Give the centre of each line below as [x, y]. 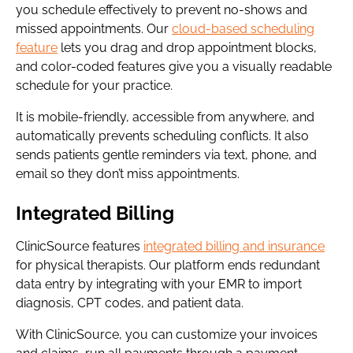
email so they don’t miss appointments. [128, 174]
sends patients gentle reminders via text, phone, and [166, 155]
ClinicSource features [80, 246]
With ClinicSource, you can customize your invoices [167, 334]
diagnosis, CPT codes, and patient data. [130, 303]
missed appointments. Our [94, 29]
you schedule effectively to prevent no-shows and [162, 10]
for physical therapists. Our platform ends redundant [168, 265]
